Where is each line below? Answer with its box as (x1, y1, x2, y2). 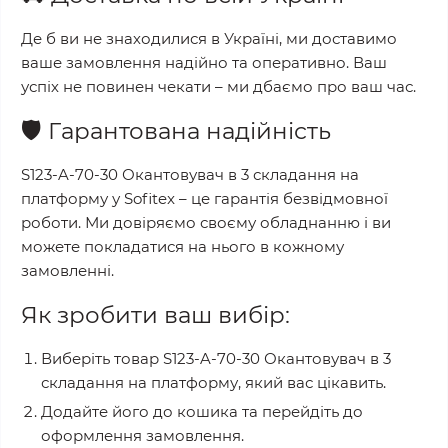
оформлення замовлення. (41, 426, 244, 445)
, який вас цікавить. (238, 373, 386, 392)
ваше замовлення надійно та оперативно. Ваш (21, 53, 387, 72)
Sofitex (124, 189, 175, 208)
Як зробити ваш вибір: (21, 301, 290, 329)
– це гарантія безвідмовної (175, 189, 388, 208)
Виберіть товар (41, 349, 163, 368)
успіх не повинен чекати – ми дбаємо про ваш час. (21, 77, 416, 96)
